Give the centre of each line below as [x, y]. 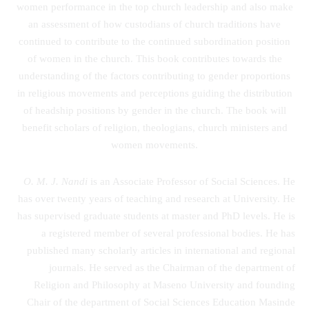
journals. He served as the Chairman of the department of [172, 267]
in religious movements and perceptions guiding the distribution [154, 93]
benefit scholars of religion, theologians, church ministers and [154, 127]
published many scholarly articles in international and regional [161, 250]
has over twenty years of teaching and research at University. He [157, 198]
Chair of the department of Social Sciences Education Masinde [161, 302]
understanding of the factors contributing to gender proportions [154, 76]
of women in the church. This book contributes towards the [154, 58]
